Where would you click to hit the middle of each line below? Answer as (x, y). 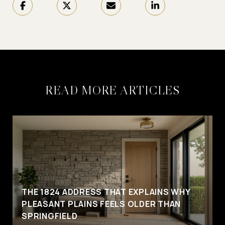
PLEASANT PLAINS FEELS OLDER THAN (101, 204)
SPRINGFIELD (50, 216)
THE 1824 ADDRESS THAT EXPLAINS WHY (106, 192)
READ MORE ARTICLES (113, 90)
